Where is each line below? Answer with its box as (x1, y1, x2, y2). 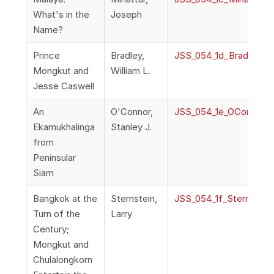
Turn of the (32, 208, 80, 220)
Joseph (110, 9, 142, 20)
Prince (32, 50, 60, 61)
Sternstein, (110, 193, 157, 204)
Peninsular (32, 152, 76, 163)
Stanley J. (110, 121, 152, 133)
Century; (32, 223, 69, 235)
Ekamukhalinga (32, 121, 95, 133)
